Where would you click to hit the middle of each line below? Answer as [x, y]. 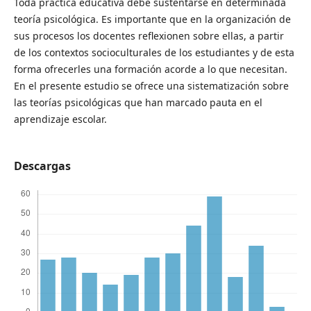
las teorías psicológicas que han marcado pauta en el [138, 103]
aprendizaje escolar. [60, 119]
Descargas [42, 166]
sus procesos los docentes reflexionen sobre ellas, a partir [149, 36]
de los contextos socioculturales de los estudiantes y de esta [154, 53]
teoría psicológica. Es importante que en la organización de [152, 19]
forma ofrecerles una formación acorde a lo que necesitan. [150, 69]
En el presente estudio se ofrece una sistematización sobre [151, 86]
